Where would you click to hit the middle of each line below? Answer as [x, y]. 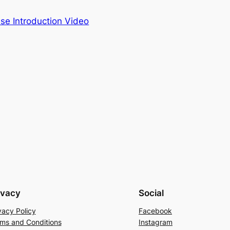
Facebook [155, 211]
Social [151, 193]
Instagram [156, 222]
